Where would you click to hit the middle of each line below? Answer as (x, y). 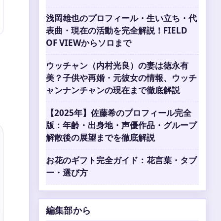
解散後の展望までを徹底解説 (100, 137)
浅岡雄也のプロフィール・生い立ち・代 (121, 18)
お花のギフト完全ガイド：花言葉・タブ (121, 160)
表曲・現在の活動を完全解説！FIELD (117, 30)
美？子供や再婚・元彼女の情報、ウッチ (121, 78)
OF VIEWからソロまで (89, 43)
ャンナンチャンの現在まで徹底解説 (113, 90)
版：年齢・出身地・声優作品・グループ (121, 125)
